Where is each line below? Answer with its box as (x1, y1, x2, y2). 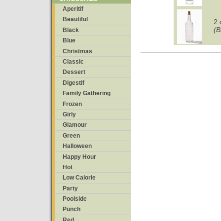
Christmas (63, 47, 92, 55)
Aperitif (63, 5, 83, 13)
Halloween (63, 143, 92, 150)
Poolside (63, 195, 87, 203)
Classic (63, 58, 84, 65)
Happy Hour (63, 153, 96, 160)
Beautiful (63, 16, 88, 23)
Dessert (63, 69, 85, 76)
